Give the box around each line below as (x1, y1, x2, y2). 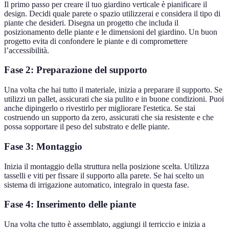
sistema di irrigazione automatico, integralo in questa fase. (4, 180, 189, 189)
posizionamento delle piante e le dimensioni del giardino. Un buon (4, 27, 217, 36)
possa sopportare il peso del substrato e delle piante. (4, 122, 170, 131)
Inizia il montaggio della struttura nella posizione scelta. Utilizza (4, 162, 209, 171)
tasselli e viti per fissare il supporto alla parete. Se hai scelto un (4, 171, 204, 180)
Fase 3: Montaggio (4, 141, 82, 152)
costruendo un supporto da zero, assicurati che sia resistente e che (4, 113, 214, 122)
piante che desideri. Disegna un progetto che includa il (4, 18, 178, 27)
